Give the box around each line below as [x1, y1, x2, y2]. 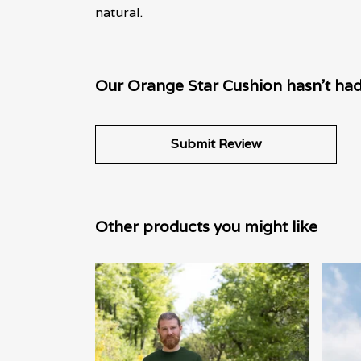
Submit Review [170, 135, 262, 153]
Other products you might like [95, 217, 317, 237]
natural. [95, 4, 143, 22]
